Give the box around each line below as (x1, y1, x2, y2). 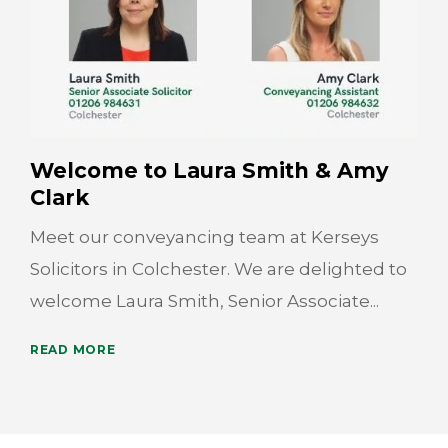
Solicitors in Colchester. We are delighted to (30, 259, 407, 280)
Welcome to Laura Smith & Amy (30, 158, 389, 184)
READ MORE (30, 342, 116, 358)
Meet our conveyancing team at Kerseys (30, 227, 379, 248)
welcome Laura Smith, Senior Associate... (30, 291, 379, 312)
